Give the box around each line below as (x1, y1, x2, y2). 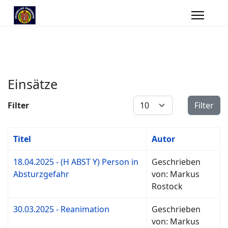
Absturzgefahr (13, 168, 69, 180)
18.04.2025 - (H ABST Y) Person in (13, 156, 138, 167)
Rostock (152, 181, 183, 192)
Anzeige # (133, 96, 170, 107)
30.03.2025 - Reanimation (13, 204, 109, 215)
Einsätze (8, 75, 58, 93)
